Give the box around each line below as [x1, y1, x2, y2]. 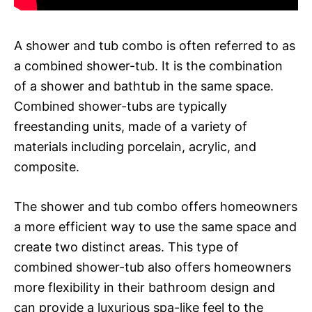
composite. [14, 159, 79, 174]
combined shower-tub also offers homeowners [14, 259, 291, 274]
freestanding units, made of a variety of [14, 118, 247, 134]
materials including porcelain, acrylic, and [14, 139, 256, 154]
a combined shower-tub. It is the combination [14, 58, 283, 73]
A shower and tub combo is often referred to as [14, 38, 295, 53]
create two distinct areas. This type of [14, 239, 239, 254]
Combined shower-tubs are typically [14, 98, 227, 114]
